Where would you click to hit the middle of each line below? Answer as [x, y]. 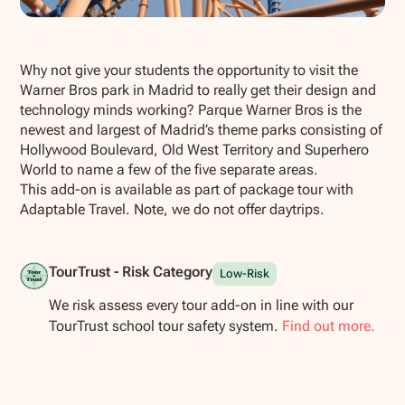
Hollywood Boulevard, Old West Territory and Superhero [195, 149]
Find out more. [328, 326]
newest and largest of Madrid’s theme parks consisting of [202, 129]
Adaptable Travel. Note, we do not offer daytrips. [173, 209]
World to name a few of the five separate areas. [170, 169]
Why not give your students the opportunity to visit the [189, 70]
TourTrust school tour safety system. [165, 326]
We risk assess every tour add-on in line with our [201, 306]
